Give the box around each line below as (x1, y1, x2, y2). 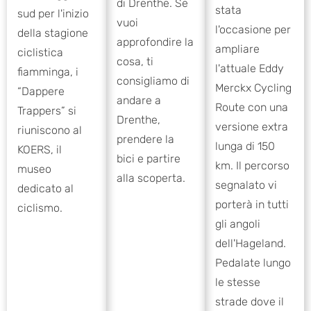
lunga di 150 (215, 140, 276, 153)
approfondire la (116, 35, 194, 49)
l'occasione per (215, 23, 292, 37)
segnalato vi (215, 178, 278, 192)
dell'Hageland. (215, 237, 287, 251)
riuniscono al (17, 124, 82, 137)
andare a (116, 93, 161, 107)
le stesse (215, 276, 261, 289)
